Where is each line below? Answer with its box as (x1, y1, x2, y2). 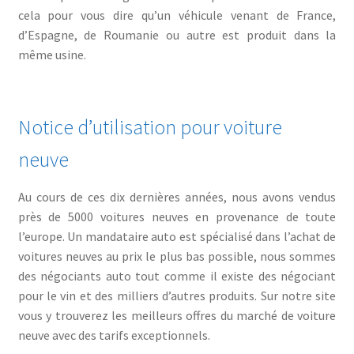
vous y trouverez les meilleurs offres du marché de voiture (17, 307, 337, 323)
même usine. (17, 46, 86, 62)
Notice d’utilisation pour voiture (17, 114, 282, 140)
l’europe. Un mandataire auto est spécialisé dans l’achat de (17, 228, 337, 244)
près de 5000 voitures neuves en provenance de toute (17, 208, 337, 224)
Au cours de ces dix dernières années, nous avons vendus (17, 188, 337, 205)
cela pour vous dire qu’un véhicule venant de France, (17, 6, 337, 23)
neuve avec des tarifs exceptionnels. (17, 326, 210, 343)
